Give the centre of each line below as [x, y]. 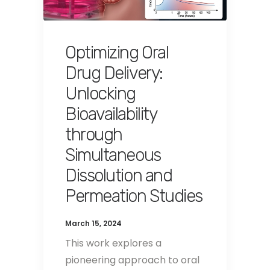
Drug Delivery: [114, 73]
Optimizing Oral [117, 53]
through [94, 135]
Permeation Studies [134, 196]
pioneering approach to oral [132, 260]
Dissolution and [119, 176]
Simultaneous [113, 155]
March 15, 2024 [93, 224]
